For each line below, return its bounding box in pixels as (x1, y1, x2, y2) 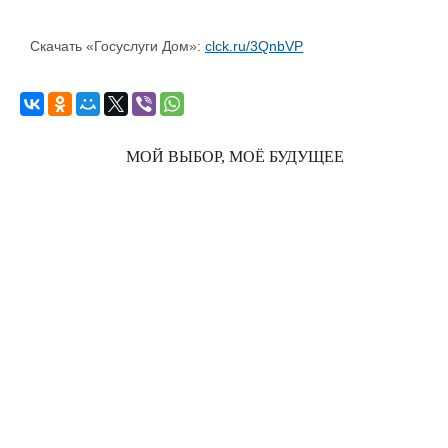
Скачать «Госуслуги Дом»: (30, 37, 205, 54)
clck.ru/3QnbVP (205, 37, 303, 54)
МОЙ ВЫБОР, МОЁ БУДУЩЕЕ (126, 148, 344, 166)
